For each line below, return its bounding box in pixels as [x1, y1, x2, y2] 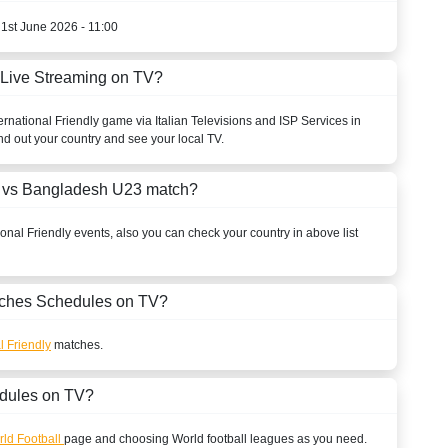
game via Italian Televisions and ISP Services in [99, 113, 361, 128]
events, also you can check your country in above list [71, 225, 358, 240]
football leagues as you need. [204, 431, 367, 446]
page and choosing [64, 431, 172, 446]
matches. [51, 337, 103, 352]
